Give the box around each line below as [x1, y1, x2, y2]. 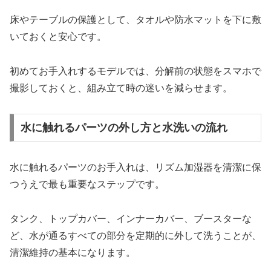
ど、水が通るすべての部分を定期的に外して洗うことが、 [10, 230, 261, 241]
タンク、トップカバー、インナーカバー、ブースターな [10, 213, 252, 224]
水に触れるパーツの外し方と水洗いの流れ [20, 122, 227, 134]
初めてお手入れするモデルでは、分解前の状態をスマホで [10, 65, 261, 76]
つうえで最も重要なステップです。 [10, 179, 165, 190]
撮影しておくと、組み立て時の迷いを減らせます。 [10, 82, 232, 93]
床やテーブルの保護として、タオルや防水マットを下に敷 [10, 14, 261, 25]
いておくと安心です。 [10, 31, 106, 42]
